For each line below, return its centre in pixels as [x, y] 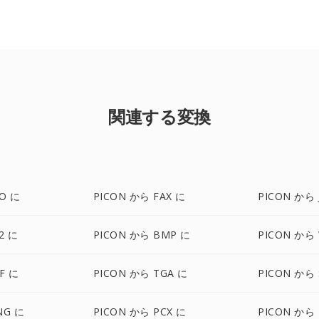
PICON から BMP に [142, 235]
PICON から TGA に [140, 273]
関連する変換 [159, 116]
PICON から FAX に [139, 196]
